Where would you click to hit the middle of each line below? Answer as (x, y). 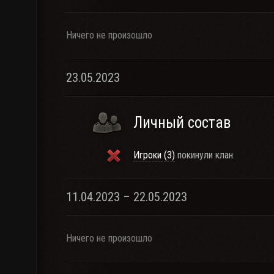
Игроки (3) (154, 155)
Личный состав (182, 123)
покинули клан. (205, 155)
